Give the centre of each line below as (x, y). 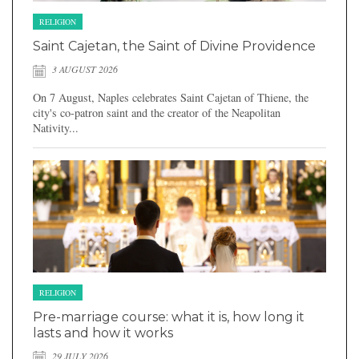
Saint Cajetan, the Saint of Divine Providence (174, 46)
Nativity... (56, 127)
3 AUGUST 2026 (84, 69)
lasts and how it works (103, 333)
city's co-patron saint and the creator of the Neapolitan (157, 112)
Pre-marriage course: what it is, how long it (169, 317)
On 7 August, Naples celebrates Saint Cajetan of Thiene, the (171, 97)
